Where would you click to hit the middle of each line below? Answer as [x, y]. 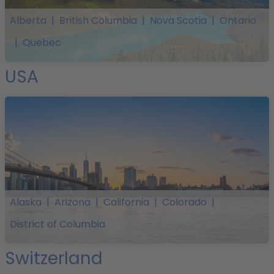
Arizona [72, 202]
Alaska [26, 202]
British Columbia [98, 21]
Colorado [184, 202]
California [126, 202]
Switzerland [54, 258]
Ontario [238, 21]
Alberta [28, 21]
